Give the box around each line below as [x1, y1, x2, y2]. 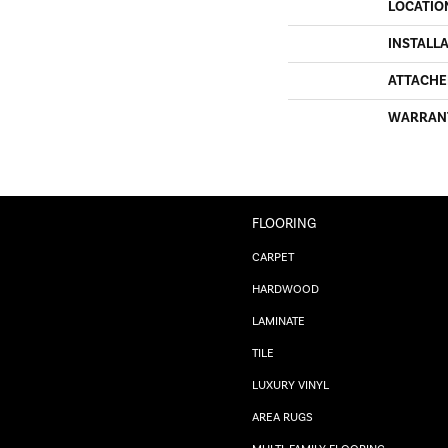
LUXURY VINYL [252, 377, 329, 393]
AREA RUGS [252, 409, 313, 425]
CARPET [252, 249, 294, 265]
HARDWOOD [252, 281, 319, 297]
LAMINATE [252, 313, 305, 329]
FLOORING [252, 214, 316, 233]
